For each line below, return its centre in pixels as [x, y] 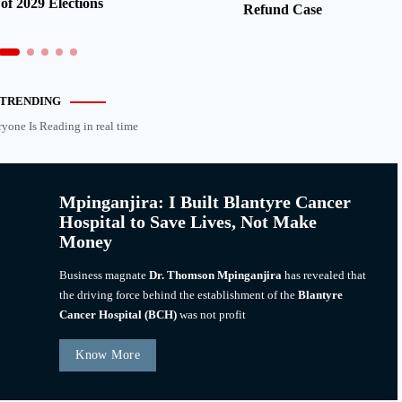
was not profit [212, 315]
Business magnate [105, 275]
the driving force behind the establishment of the [179, 295]
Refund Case [282, 10]
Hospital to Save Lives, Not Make [188, 222]
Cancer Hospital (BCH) [118, 315]
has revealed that [324, 275]
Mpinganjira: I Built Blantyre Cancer [205, 202]
